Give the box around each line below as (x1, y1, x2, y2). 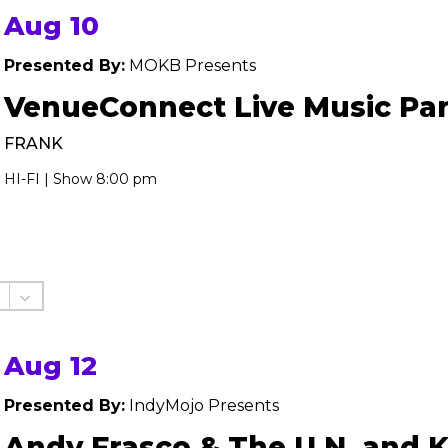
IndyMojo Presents (125, 396, 279, 415)
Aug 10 (4, 10, 99, 42)
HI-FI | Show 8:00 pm (4, 170, 157, 188)
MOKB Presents (125, 56, 256, 75)
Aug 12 (4, 350, 97, 382)
